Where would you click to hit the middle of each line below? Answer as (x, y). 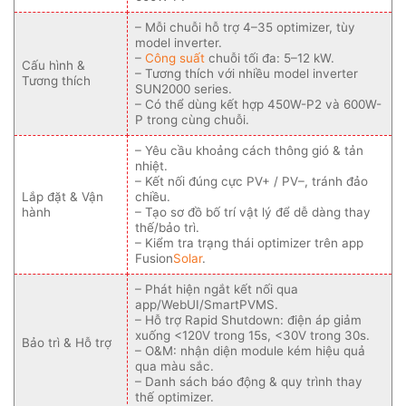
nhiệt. (151, 166)
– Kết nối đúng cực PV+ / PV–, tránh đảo (251, 182)
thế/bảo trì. (167, 228)
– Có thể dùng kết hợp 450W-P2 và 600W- (258, 105)
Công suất (175, 58)
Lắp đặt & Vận (63, 197)
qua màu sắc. (174, 367)
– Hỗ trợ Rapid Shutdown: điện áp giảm (248, 320)
